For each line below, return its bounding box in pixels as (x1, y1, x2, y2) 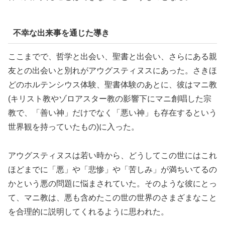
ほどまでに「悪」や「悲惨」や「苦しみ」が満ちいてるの (8, 165, 217, 174)
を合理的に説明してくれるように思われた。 (8, 207, 169, 216)
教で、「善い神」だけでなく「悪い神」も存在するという (8, 108, 217, 118)
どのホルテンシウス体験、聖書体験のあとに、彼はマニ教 (8, 80, 217, 89)
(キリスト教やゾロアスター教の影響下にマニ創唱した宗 (8, 94, 211, 103)
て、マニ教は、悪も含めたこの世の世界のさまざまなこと (8, 193, 217, 202)
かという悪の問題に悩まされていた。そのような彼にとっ (8, 179, 217, 188)
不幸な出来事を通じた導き (13, 29, 109, 38)
